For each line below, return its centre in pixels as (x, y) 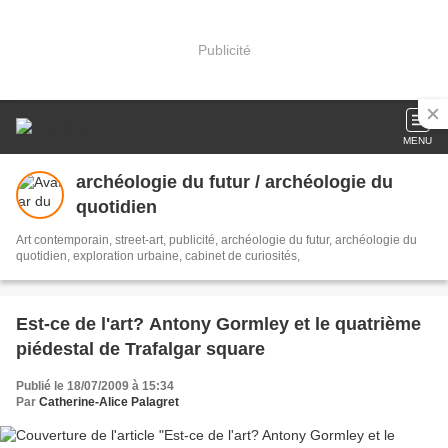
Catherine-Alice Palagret (109, 402)
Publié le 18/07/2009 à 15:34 (95, 386)
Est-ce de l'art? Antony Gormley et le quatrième (218, 324)
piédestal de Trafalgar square (140, 349)
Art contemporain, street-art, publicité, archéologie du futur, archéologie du (216, 240)
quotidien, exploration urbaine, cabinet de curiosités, (158, 256)
